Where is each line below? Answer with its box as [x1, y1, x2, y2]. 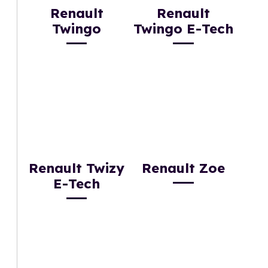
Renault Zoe [141, 160, 225, 177]
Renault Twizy [29, 160, 125, 177]
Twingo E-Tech [133, 20, 233, 38]
